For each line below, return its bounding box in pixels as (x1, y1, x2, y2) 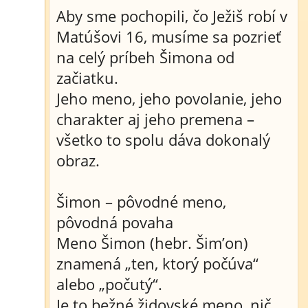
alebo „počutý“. (56, 274, 162, 294)
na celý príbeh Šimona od (56, 47, 234, 67)
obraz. (56, 150, 100, 170)
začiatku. (56, 67, 118, 88)
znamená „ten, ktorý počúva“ (56, 253, 258, 274)
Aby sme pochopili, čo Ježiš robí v (56, 5, 287, 26)
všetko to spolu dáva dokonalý (56, 129, 270, 150)
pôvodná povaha (56, 212, 173, 232)
